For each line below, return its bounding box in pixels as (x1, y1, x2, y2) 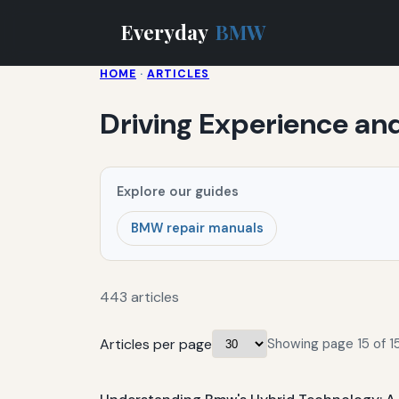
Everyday (121, 18, 212, 45)
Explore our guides (117, 182, 240, 200)
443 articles (100, 288, 179, 307)
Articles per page (100, 334, 212, 354)
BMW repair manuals (130, 220, 264, 237)
